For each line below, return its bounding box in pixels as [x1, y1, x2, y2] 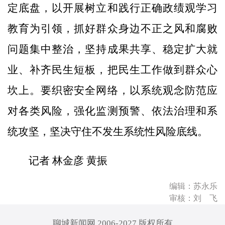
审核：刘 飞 [169, 194, 217, 203]
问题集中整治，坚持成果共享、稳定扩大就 [8, 43, 217, 55]
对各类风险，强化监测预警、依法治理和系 [8, 104, 217, 117]
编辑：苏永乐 [169, 182, 217, 191]
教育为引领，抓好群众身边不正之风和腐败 [8, 22, 217, 35]
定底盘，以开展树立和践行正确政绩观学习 [8, 2, 217, 14]
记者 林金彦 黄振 [8, 155, 107, 167]
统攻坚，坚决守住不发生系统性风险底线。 [8, 125, 208, 138]
